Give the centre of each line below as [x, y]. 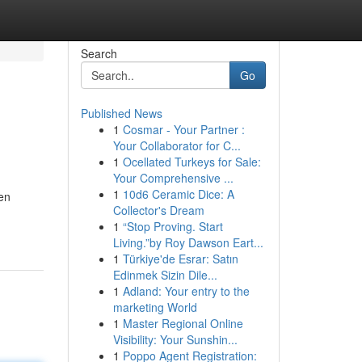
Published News [121, 113]
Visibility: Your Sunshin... [175, 339]
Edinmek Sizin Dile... [165, 275]
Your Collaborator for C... [177, 145]
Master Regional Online [183, 323]
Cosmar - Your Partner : [183, 129]
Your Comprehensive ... [173, 178]
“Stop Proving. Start [173, 226]
